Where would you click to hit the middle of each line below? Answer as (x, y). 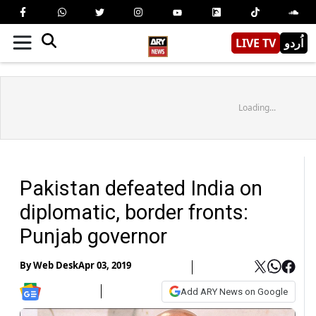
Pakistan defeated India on (141, 188)
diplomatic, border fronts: (134, 212)
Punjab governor (93, 236)
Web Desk (56, 266)
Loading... (257, 107)
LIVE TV (256, 43)
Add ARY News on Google (234, 291)
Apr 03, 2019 (105, 266)
